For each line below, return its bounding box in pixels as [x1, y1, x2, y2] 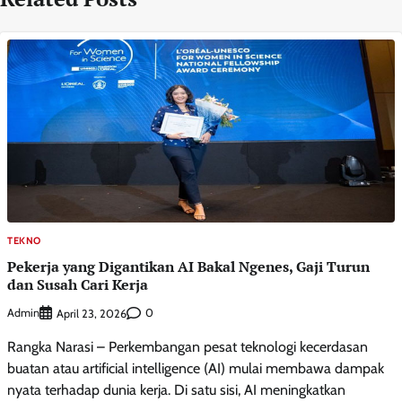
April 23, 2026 [57, 306, 127, 320]
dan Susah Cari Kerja [7, 274, 148, 294]
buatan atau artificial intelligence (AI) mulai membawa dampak [7, 359, 384, 377]
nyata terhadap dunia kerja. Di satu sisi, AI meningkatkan [7, 380, 345, 398]
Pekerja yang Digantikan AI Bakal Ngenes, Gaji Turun [7, 256, 370, 276]
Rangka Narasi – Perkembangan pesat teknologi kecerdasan [7, 337, 368, 355]
